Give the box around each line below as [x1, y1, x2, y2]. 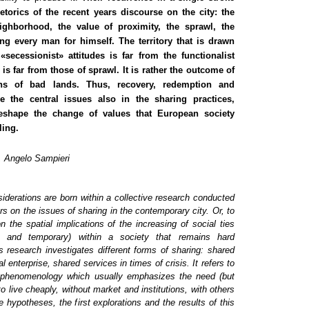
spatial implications [26, 219, 104, 230]
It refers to [192, 258, 235, 269]
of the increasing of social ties [103, 219, 235, 230]
